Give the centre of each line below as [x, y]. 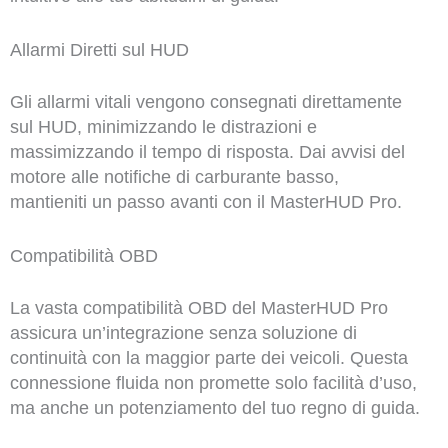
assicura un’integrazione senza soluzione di [183, 332]
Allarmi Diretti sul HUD [99, 50]
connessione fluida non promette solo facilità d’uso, [213, 382]
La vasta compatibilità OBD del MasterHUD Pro [198, 307]
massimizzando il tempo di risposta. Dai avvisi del [207, 152]
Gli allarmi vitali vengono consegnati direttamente [205, 102]
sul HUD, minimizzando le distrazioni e [163, 127]
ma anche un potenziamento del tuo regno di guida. [214, 407]
